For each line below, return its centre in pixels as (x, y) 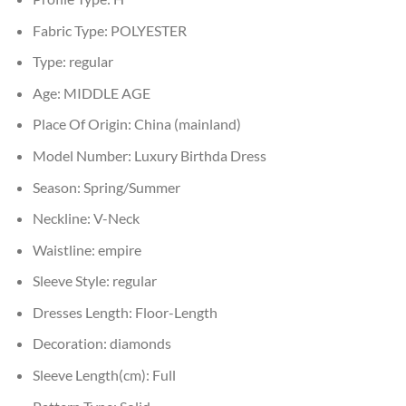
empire (119, 249)
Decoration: (71, 343)
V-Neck (116, 218)
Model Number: (83, 155)
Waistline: (65, 249)
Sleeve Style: (72, 281)
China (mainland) (187, 124)
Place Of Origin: (83, 124)
